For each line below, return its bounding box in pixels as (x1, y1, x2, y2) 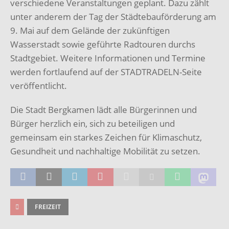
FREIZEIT (35, 202, 61, 211)
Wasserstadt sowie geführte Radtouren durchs (10, 38, 195, 50)
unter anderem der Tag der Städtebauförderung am (10, 10, 216, 22)
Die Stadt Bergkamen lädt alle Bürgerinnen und (10, 103, 197, 116)
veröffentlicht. (10, 79, 67, 91)
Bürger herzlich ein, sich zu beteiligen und (10, 117, 175, 129)
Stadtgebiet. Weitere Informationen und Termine (10, 52, 205, 64)
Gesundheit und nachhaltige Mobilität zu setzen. (10, 145, 200, 157)
